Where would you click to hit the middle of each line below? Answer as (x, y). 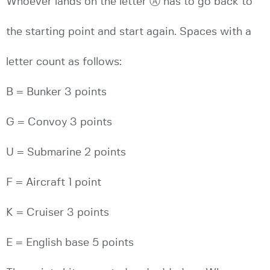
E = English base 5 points (70, 243)
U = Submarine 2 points (66, 152)
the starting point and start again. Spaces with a (129, 32)
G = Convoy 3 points (59, 122)
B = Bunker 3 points (56, 92)
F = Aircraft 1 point (54, 182)
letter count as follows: (64, 62)
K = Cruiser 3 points (58, 212)
